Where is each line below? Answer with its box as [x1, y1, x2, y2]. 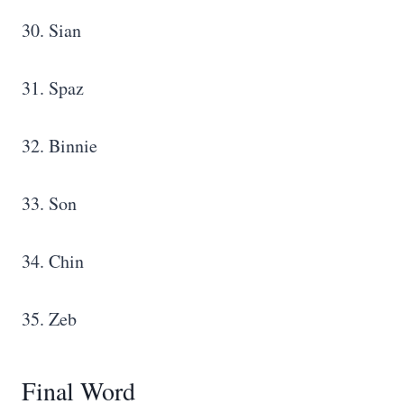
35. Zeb [22, 306, 83, 331]
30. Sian [22, 17, 81, 42]
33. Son [22, 190, 77, 216]
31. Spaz [22, 75, 84, 100]
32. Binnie [22, 133, 97, 158]
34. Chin [22, 248, 84, 273]
